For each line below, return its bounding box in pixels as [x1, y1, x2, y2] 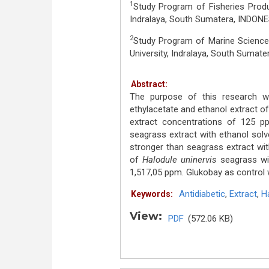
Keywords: [130, 189, 173, 199]
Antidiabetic [178, 189, 225, 199]
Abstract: [130, 79, 168, 89]
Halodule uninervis [142, 154, 217, 165]
